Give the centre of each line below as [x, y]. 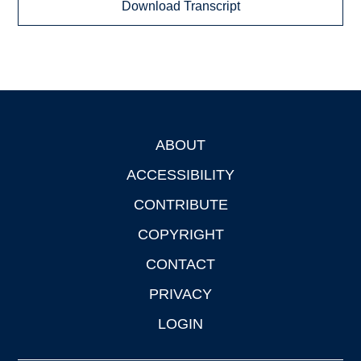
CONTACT [180, 265]
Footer [37, 147]
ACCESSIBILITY [180, 175]
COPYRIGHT [180, 235]
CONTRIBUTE [180, 205]
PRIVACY [180, 295]
